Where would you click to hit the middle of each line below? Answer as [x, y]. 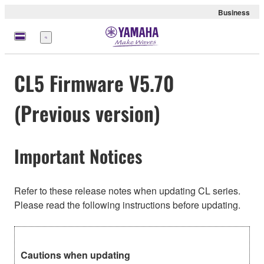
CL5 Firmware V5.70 [94, 83]
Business [234, 12]
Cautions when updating [75, 255]
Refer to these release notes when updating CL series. [127, 190]
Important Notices [78, 156]
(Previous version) [87, 113]
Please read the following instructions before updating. [127, 204]
